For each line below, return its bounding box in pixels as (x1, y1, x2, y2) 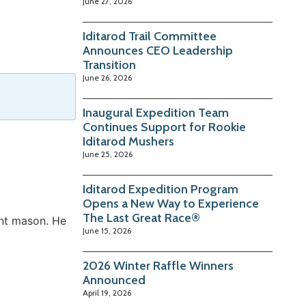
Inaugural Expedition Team (83, 105, 229, 121)
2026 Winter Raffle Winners (83, 258, 234, 274)
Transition (83, 57, 137, 73)
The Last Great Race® (83, 210, 201, 226)
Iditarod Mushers (83, 134, 175, 150)
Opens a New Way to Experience (83, 196, 260, 212)
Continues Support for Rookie (83, 120, 247, 135)
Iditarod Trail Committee (83, 29, 217, 44)
